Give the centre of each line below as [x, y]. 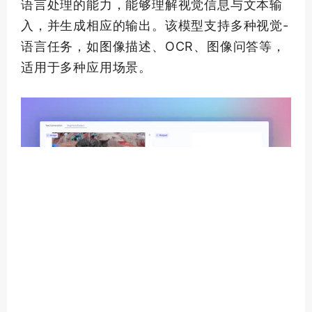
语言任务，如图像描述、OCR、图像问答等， [153, 46]
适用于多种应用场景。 [87, 67]
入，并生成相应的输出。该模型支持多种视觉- [155, 25]
